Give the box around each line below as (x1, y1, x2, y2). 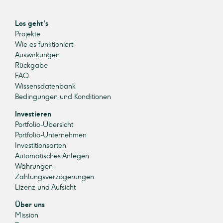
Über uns (15, 201, 45, 210)
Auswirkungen (15, 51, 60, 60)
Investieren (15, 110, 51, 119)
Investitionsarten (15, 141, 66, 150)
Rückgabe (15, 61, 48, 70)
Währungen (15, 162, 53, 171)
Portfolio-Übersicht (15, 120, 73, 129)
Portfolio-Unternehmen (15, 131, 87, 140)
